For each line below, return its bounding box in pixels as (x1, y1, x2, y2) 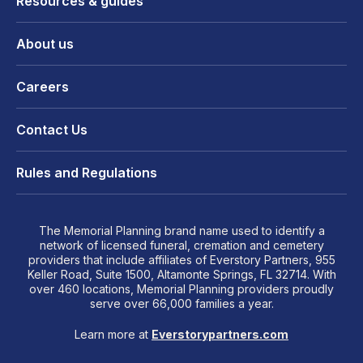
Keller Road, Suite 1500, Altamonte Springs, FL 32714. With (27, 267, 336, 281)
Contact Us (16, 121, 88, 138)
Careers (16, 78, 69, 95)
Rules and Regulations (16, 164, 157, 181)
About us (16, 35, 74, 52)
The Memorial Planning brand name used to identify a (38, 223, 325, 237)
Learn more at (75, 327, 152, 341)
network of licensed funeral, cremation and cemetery (39, 237, 324, 252)
